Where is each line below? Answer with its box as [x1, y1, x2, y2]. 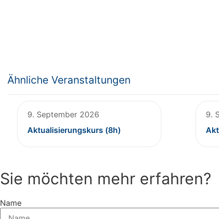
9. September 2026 [27, 109, 99, 120]
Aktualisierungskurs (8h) [27, 125, 121, 135]
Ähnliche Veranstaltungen [7, 74, 131, 87]
